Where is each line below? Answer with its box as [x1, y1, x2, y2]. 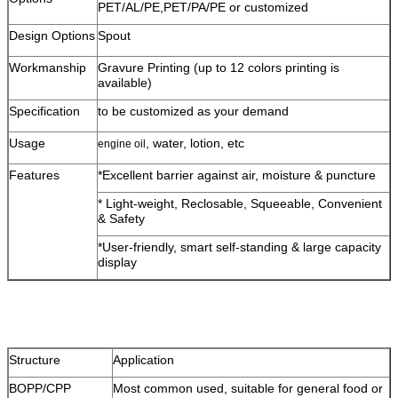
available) [98, 75, 152, 90]
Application [113, 352, 174, 367]
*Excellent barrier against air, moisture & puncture [98, 167, 376, 182]
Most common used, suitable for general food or [113, 380, 383, 395]
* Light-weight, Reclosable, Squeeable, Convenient [98, 195, 382, 211]
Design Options [9, 28, 95, 43]
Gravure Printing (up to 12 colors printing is [98, 60, 339, 75]
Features [9, 167, 63, 182]
